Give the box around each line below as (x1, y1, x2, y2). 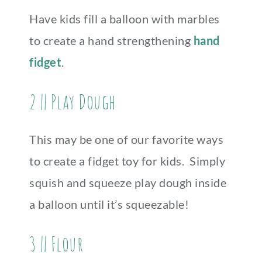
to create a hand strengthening (29, 33, 194, 47)
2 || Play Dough (29, 88, 116, 115)
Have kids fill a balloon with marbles (29, 12, 220, 26)
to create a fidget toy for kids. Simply (29, 154, 225, 168)
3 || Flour (29, 230, 83, 257)
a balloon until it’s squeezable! (29, 197, 189, 211)
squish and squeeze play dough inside (29, 175, 226, 189)
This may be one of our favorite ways (29, 132, 223, 146)
